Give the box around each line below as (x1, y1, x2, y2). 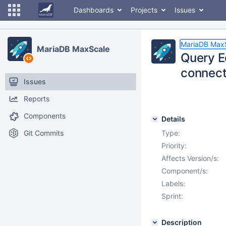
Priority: (161, 141, 187, 150)
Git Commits (24, 129, 64, 137)
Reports (24, 94, 49, 103)
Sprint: (161, 192, 183, 200)
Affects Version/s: (161, 154, 219, 162)
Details (161, 115, 185, 123)
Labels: (161, 179, 185, 188)
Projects (131, 6, 157, 14)
